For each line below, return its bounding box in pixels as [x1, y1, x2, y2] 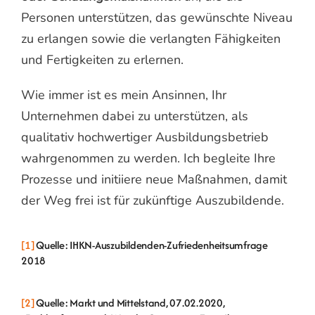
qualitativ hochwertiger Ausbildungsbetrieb [21, 128, 269, 146]
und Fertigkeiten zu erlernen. [21, 51, 184, 68]
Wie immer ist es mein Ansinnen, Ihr [21, 86, 226, 103]
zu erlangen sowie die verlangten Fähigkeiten [21, 30, 281, 47]
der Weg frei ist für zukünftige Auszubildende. [21, 191, 284, 209]
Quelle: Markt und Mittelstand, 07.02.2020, [34, 295, 225, 311]
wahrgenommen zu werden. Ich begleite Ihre [21, 149, 276, 167]
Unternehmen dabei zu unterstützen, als [21, 107, 248, 124]
